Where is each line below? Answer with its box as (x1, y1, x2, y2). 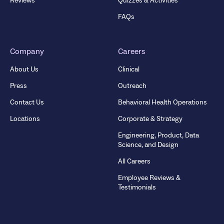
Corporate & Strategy (118, 114, 182, 123)
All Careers (118, 156, 150, 166)
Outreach (118, 81, 146, 90)
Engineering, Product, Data (118, 130, 199, 140)
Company (10, 46, 44, 56)
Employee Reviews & (118, 173, 180, 182)
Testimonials (118, 182, 156, 192)
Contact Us (10, 97, 44, 107)
